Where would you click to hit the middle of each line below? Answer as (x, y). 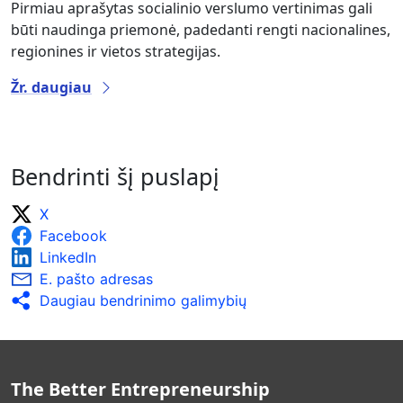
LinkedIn (68, 257)
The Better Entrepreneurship (140, 389)
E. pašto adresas (96, 278)
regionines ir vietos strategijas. (116, 51)
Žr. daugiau (51, 87)
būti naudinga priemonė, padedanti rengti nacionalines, (201, 29)
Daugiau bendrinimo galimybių (143, 300)
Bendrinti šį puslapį (115, 176)
